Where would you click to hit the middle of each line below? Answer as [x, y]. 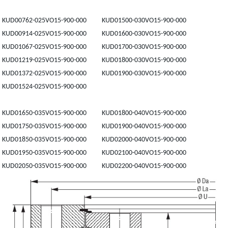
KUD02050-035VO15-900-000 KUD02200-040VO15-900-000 [94, 166]
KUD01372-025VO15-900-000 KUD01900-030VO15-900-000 [94, 74]
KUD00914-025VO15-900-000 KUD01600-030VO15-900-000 [94, 34]
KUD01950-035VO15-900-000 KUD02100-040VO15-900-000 [94, 153]
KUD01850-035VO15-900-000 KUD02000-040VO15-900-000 [94, 140]
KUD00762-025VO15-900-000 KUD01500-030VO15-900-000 [94, 21]
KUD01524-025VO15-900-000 [47, 87]
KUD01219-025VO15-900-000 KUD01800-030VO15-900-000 [94, 60]
